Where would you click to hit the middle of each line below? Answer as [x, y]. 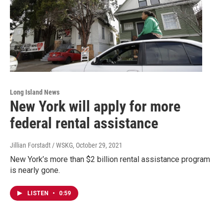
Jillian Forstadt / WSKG [41, 145]
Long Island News [35, 92]
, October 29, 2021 [98, 145]
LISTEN [39, 194]
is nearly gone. [35, 170]
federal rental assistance [84, 123]
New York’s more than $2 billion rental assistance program [110, 160]
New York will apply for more [95, 107]
